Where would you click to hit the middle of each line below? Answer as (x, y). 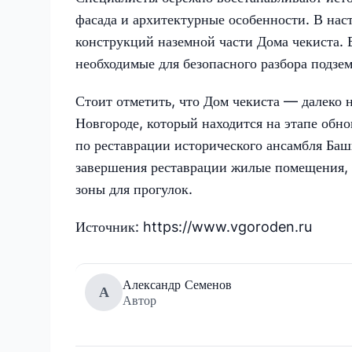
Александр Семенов (177, 284)
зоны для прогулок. (134, 189)
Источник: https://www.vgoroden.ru (194, 226)
